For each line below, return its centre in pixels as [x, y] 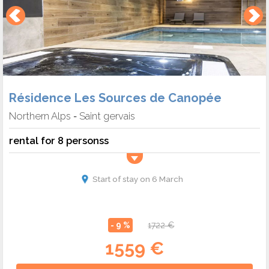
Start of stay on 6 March [138, 179]
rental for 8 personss [59, 141]
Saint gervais [107, 116]
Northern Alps [40, 116]
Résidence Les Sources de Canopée [115, 98]
